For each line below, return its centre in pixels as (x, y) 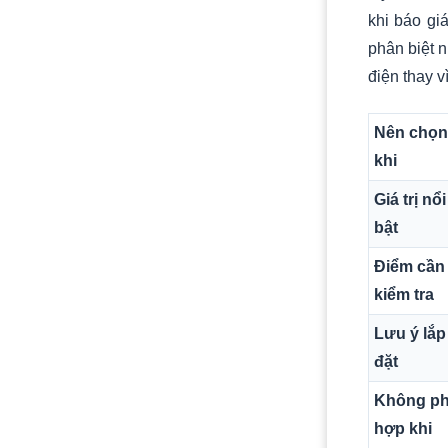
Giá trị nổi (410, 199)
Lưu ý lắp (410, 333)
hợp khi (403, 428)
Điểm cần (409, 266)
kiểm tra (404, 294)
